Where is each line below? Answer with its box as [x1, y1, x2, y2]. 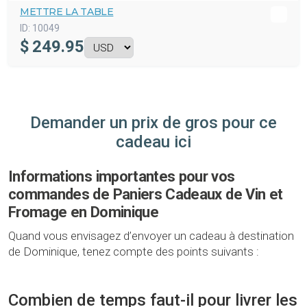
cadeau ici [116, 132, 191, 152]
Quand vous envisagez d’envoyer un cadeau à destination [8, 229, 294, 243]
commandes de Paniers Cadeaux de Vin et [8, 186, 283, 204]
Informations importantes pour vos [8, 168, 235, 186]
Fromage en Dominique [8, 204, 158, 221]
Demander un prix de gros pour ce [30, 113, 277, 133]
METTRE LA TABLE [20, 5, 114, 19]
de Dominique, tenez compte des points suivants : [8, 245, 259, 259]
